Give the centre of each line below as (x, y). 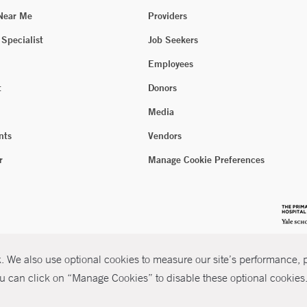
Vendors (165, 136)
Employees (171, 64)
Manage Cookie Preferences (206, 160)
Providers (168, 16)
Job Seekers (173, 40)
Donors (162, 88)
